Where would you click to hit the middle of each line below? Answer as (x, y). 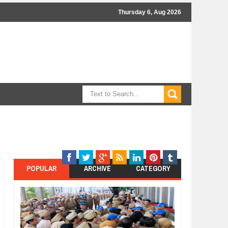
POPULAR (41, 168)
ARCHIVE (97, 168)
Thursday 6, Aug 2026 (150, 12)
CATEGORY (153, 168)
